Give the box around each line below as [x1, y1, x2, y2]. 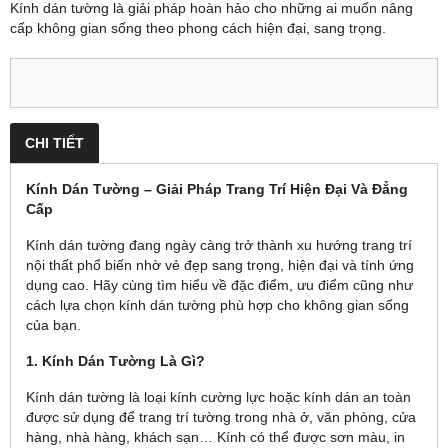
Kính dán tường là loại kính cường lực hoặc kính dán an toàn [26, 389, 411, 405]
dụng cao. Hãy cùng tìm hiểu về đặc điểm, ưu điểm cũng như [26, 277, 413, 293]
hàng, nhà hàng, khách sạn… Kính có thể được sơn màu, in [26, 429, 405, 445]
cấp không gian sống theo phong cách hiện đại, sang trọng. [10, 20, 386, 36]
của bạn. [26, 317, 81, 333]
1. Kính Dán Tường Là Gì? [26, 353, 205, 369]
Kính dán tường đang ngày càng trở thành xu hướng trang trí [26, 237, 412, 253]
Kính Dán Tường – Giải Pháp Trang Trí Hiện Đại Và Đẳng [26, 181, 408, 197]
